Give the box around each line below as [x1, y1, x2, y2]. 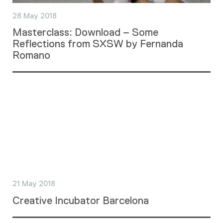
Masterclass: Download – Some [12, 26, 158, 38]
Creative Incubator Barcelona [12, 194, 149, 206]
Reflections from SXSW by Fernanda [12, 38, 183, 49]
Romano [12, 49, 50, 61]
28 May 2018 [12, 11, 57, 20]
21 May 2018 [12, 179, 55, 188]
